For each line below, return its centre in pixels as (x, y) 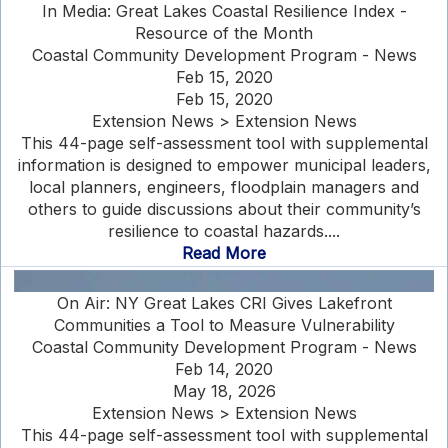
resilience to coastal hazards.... (224, 231)
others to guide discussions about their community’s (224, 209)
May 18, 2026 (224, 391)
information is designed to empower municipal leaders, (224, 165)
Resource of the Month (224, 33)
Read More (224, 253)
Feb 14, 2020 (224, 369)
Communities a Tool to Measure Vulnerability (224, 325)
